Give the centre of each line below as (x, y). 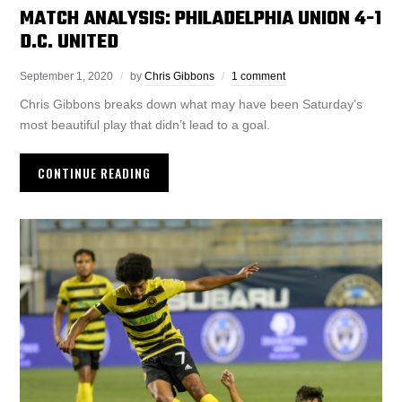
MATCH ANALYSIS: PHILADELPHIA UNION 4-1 (201, 19)
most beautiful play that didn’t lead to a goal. (145, 125)
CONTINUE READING (95, 173)
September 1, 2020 (67, 77)
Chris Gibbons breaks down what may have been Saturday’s (192, 105)
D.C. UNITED (70, 43)
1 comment (259, 77)
